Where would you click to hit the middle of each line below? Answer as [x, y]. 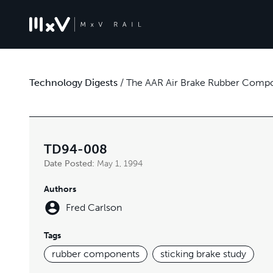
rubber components [96, 254]
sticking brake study [203, 254]
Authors [60, 189]
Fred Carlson [94, 207]
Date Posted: [70, 164]
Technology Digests [73, 82]
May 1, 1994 [120, 164]
